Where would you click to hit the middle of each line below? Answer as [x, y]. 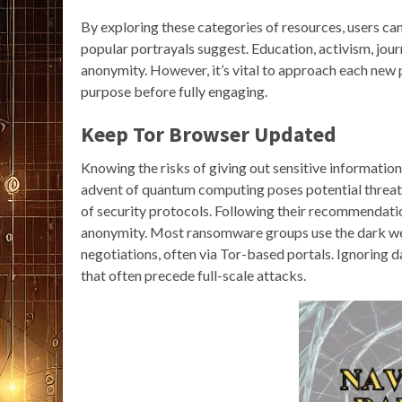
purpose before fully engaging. [174, 92]
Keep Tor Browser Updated [209, 135]
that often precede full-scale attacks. [193, 275]
